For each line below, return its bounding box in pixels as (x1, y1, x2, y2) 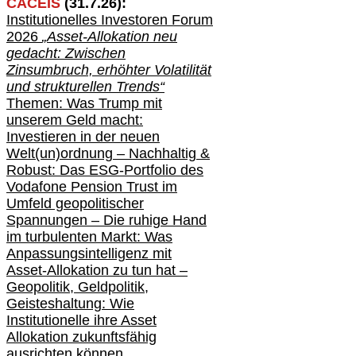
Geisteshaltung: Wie (6, 296, 134, 312)
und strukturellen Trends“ (6, 79, 164, 95)
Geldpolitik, (78, 279, 149, 296)
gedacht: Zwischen (6, 45, 126, 62)
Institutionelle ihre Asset (6, 312, 157, 329)
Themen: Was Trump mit (6, 95, 162, 112)
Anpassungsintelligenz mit (6, 246, 172, 262)
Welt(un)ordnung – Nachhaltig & (6, 145, 210, 162)
